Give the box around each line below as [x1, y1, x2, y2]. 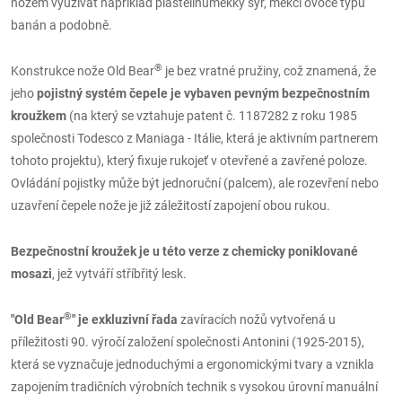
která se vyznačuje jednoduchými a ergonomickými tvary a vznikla [11, 357, 374, 371]
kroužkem [11, 109, 66, 123]
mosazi [11, 267, 52, 281]
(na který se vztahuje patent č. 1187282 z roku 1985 [66, 109, 357, 123]
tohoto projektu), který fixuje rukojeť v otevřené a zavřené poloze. [11, 153, 368, 168]
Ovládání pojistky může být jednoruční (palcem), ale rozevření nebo [11, 176, 379, 190]
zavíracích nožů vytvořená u [178, 312, 336, 327]
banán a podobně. [11, 18, 112, 32]
